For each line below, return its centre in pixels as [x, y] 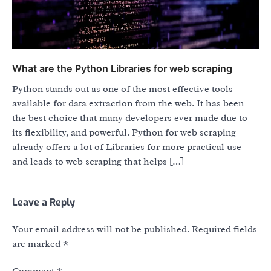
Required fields [224, 229]
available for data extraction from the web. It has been [128, 103]
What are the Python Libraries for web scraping [122, 68]
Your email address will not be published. [101, 229]
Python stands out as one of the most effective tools [122, 89]
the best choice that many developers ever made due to [130, 118]
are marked [38, 243]
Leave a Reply [44, 202]
